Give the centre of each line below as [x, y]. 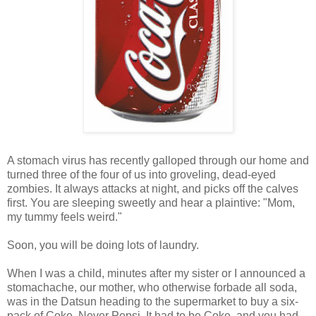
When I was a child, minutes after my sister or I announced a [156, 274]
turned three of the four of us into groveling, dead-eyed [141, 175]
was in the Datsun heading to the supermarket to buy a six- [153, 302]
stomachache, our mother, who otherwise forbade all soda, [152, 288]
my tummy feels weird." [66, 217]
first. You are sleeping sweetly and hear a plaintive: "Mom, [151, 203]
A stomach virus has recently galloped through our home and [158, 161]
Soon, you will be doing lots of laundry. [103, 245]
